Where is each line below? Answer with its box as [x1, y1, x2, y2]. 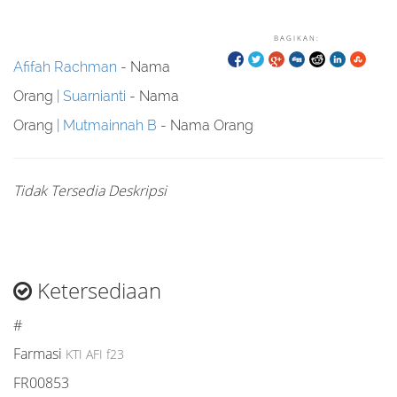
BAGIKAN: [274, 33, 320, 43]
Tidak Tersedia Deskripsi [13, 181, 167, 200]
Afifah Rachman [13, 58, 117, 75]
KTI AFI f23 [66, 346, 124, 362]
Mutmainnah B [63, 117, 157, 134]
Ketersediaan [32, 276, 161, 305]
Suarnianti [63, 88, 126, 105]
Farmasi [13, 344, 62, 363]
